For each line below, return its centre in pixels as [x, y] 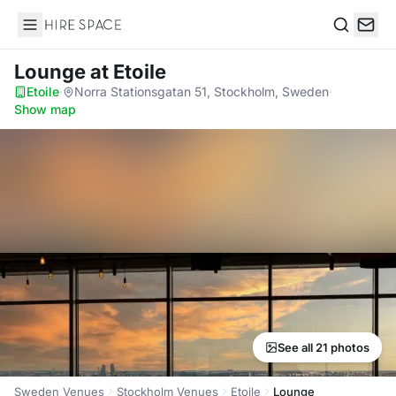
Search [354, 43]
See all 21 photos [324, 347]
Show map [45, 109]
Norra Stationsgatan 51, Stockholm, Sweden [202, 91]
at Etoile [128, 72]
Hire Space [53, 34]
